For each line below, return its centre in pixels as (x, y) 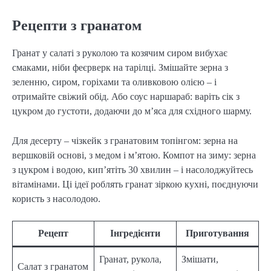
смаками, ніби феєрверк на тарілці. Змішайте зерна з (120, 68)
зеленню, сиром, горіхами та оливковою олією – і (114, 82)
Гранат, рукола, (130, 259)
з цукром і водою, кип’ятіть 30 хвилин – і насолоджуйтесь (132, 169)
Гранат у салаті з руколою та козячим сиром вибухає (120, 53)
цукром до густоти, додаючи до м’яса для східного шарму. (132, 111)
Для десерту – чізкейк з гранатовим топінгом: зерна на (125, 140)
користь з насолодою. (56, 198)
